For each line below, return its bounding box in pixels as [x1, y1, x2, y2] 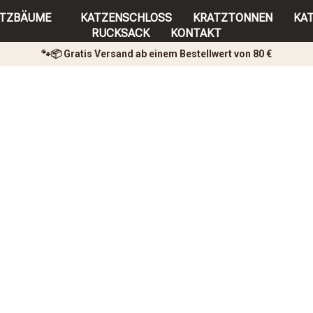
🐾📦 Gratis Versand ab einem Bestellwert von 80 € [41, 48, 272, 60]
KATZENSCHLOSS [80, 11, 173, 24]
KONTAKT [170, 27, 221, 40]
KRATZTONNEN [193, 11, 273, 24]
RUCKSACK [91, 27, 150, 40]
